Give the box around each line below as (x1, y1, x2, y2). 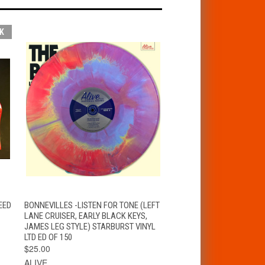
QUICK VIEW (37, 198, 77, 208)
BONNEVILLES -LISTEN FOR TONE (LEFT (24, 199, 160, 211)
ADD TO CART (106, 198, 151, 208)
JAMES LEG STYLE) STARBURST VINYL (24, 221, 156, 232)
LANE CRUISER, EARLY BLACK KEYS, (24, 210, 147, 221)
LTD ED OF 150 (24, 231, 72, 243)
